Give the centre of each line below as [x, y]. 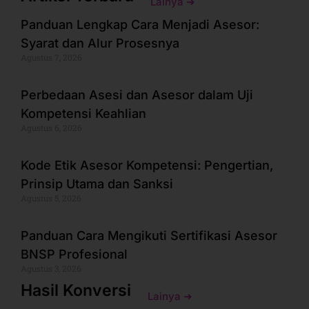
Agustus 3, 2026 [51, 268]
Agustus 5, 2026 [51, 198]
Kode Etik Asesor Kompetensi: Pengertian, [147, 165]
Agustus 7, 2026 [51, 57]
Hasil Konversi [76, 290]
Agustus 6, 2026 [51, 127]
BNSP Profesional [74, 254]
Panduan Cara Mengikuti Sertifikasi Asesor [149, 235]
